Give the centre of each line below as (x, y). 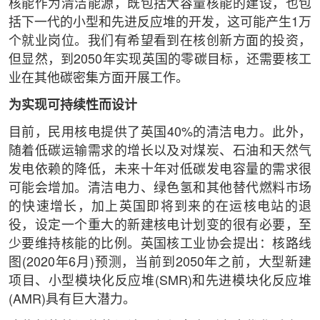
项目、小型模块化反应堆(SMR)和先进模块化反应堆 (160, 282)
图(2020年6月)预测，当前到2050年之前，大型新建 (160, 263)
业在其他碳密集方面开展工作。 (98, 79)
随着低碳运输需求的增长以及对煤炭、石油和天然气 (160, 152)
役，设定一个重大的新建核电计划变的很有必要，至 (160, 226)
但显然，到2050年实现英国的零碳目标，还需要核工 (160, 60)
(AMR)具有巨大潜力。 (72, 300)
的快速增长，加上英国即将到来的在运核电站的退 (160, 207)
